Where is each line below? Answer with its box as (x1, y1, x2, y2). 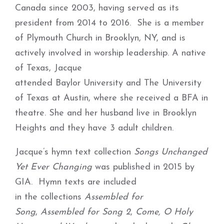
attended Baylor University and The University (15, 78, 201, 88)
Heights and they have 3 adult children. (15, 123, 173, 133)
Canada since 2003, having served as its (15, 3, 179, 13)
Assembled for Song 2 (40, 207, 130, 217)
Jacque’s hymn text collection (15, 147, 134, 157)
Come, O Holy (135, 207, 193, 217)
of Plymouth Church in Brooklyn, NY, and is (15, 33, 185, 43)
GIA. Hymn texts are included (15, 177, 136, 187)
